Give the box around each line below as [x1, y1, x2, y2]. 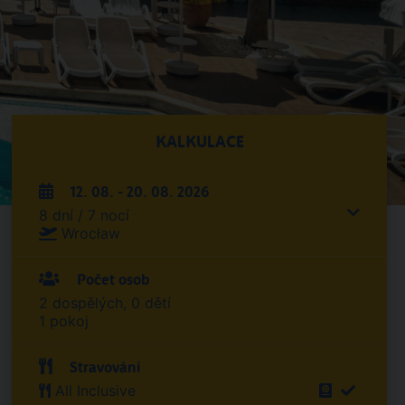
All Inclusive [55, 381, 137, 400]
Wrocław [61, 224, 121, 242]
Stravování [66, 359, 141, 376]
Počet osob [73, 271, 150, 288]
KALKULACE [155, 132, 244, 152]
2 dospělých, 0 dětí [39, 294, 172, 312]
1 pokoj [39, 312, 89, 330]
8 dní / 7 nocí [39, 206, 130, 224]
